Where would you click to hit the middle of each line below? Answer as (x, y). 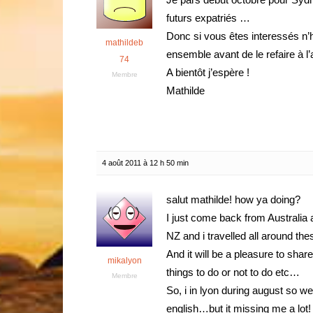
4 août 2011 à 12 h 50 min (145, 163)
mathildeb (124, 43)
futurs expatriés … (208, 18)
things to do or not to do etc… (233, 272)
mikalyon (124, 261)
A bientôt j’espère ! (208, 72)
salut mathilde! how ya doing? (233, 199)
